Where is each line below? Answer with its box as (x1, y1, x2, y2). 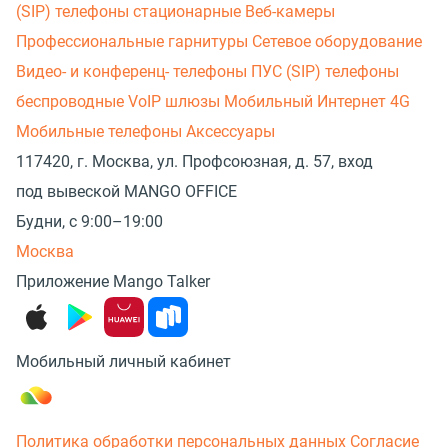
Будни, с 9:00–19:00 (16, 211, 163, 231)
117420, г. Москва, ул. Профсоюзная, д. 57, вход (16, 151, 373, 171)
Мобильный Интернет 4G (224, 91, 410, 111)
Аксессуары (186, 121, 275, 141)
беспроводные (16, 91, 128, 111)
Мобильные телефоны (16, 121, 186, 141)
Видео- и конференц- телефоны (16, 61, 251, 81)
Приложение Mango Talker (16, 271, 210, 291)
